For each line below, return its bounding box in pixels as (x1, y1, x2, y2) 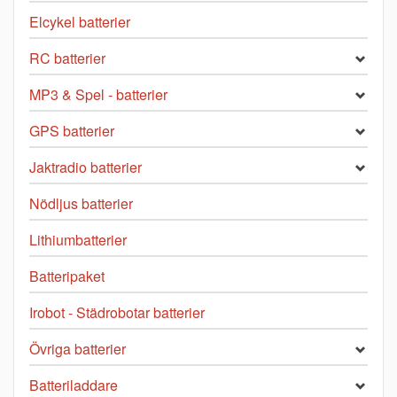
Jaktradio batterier (29, 157, 142, 178)
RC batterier (29, 48, 105, 69)
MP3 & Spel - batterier (29, 84, 167, 105)
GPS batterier (29, 121, 114, 142)
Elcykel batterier (29, 12, 130, 33)
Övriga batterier (29, 339, 126, 360)
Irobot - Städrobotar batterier (29, 302, 205, 323)
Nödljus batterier (29, 193, 133, 214)
